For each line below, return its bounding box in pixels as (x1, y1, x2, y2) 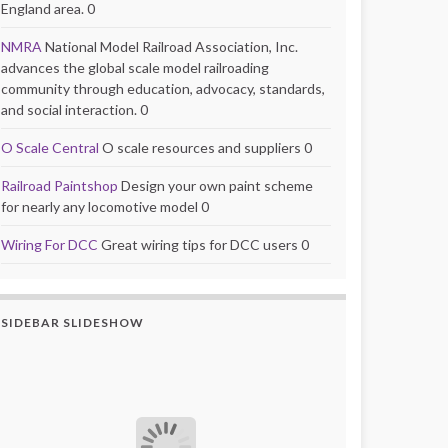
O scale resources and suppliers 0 (99, 138, 312, 156)
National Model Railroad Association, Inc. (42, 37, 298, 55)
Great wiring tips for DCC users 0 (98, 235, 309, 253)
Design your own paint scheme (118, 176, 313, 194)
